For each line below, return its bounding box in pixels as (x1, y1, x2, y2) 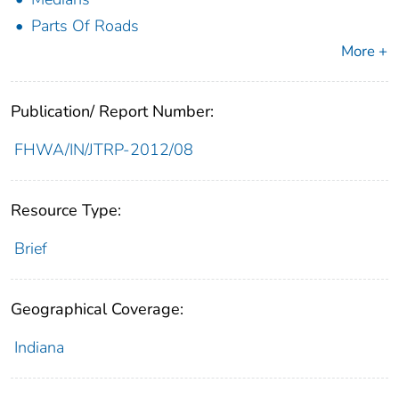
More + (341, 41, 387, 62)
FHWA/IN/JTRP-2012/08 (13, 139, 193, 161)
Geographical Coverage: (11, 298, 183, 321)
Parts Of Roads (31, 15, 139, 37)
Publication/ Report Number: (11, 101, 214, 123)
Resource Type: (11, 199, 121, 222)
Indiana (13, 337, 64, 359)
